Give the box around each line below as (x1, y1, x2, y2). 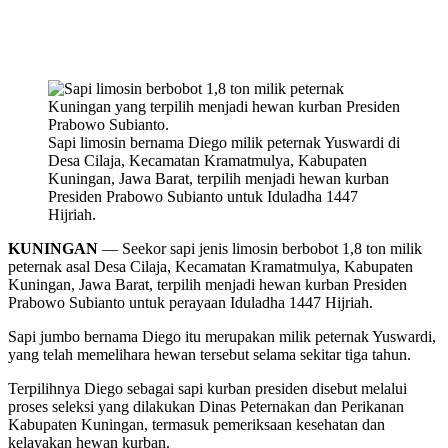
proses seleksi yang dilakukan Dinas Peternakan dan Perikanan (8, 398, 404, 416)
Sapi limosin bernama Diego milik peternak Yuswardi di (48, 134, 400, 152)
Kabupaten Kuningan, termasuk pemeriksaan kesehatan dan (8, 416, 385, 434)
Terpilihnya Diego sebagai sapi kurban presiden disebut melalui (8, 380, 407, 398)
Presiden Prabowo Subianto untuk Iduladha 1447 (48, 188, 358, 206)
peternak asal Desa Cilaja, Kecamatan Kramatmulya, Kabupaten (8, 258, 413, 276)
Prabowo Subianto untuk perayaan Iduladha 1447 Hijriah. (8, 294, 373, 312)
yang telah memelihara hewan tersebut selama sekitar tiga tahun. (8, 346, 411, 364)
